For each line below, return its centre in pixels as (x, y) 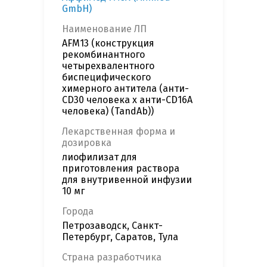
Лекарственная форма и (119, 132)
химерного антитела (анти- (125, 89)
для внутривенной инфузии (127, 180)
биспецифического (106, 77)
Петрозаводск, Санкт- (112, 226)
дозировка (87, 143)
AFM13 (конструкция (108, 44)
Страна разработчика (112, 257)
